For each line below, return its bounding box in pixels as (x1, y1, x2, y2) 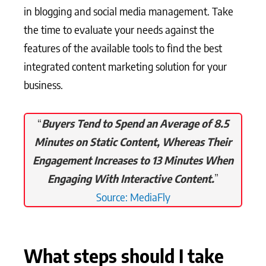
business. (24, 78, 63, 91)
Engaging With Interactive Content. (47, 171, 214, 185)
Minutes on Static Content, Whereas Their (34, 134, 232, 148)
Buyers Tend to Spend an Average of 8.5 (42, 116, 229, 130)
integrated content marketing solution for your (24, 59, 227, 73)
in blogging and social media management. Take (24, 4, 233, 18)
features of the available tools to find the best (24, 41, 222, 55)
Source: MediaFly (96, 189, 170, 204)
